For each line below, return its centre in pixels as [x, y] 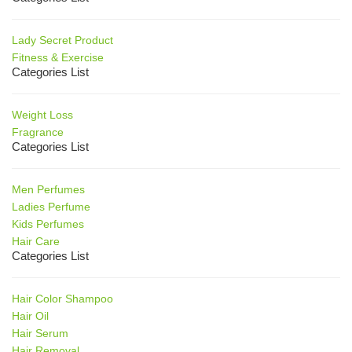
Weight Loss [42, 114]
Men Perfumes [48, 189]
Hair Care [36, 241]
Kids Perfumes [48, 224]
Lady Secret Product [62, 40]
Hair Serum [40, 333]
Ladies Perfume [51, 206]
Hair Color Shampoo [62, 298]
